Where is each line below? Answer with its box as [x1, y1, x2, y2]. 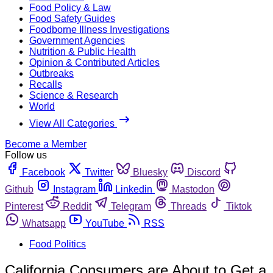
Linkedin [115, 183, 152, 194]
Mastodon [172, 183, 214, 194]
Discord [187, 166, 221, 177]
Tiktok [226, 200, 252, 211]
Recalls [29, 79, 62, 90]
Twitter [85, 166, 113, 177]
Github [5, 183, 34, 194]
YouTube [85, 218, 124, 229]
